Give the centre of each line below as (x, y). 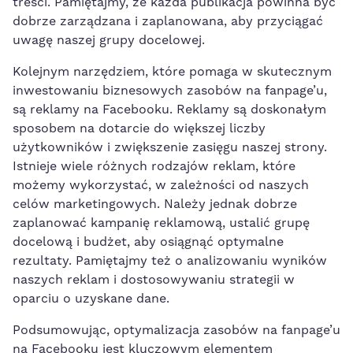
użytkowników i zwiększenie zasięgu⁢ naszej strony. (170, 147)
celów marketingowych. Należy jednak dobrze (155, 204)
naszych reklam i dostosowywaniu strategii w (154, 279)
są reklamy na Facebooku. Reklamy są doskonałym (169, 109)
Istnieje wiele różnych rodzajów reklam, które (154, 166)
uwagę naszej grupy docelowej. (109, 40)
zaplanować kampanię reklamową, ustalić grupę (161, 223)
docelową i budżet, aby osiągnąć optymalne (148, 242)
